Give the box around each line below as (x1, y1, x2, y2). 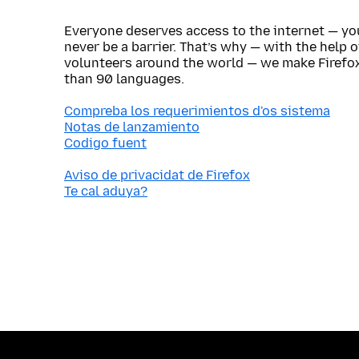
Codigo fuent (64, 135, 147, 151)
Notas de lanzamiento (64, 119, 200, 135)
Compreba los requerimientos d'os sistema (64, 103, 330, 119)
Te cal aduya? (64, 184, 147, 199)
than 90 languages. (64, 71, 184, 87)
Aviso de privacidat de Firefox (64, 167, 250, 183)
